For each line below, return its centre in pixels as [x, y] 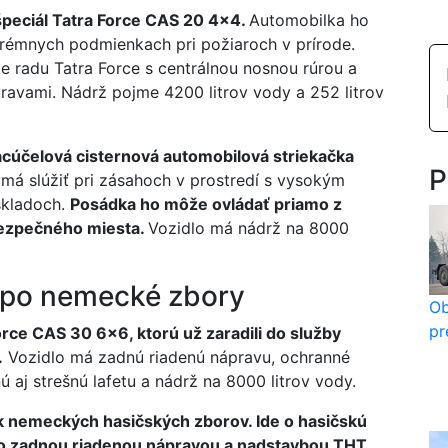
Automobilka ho [309, 20]
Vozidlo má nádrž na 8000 [248, 228]
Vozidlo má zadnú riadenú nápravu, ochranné [176, 357]
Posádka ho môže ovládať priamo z [206, 204]
